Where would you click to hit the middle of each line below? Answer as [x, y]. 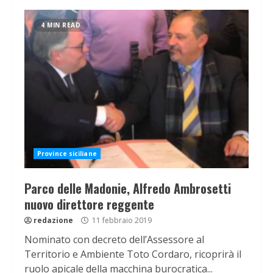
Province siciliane [67, 154]
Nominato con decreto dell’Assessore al [114, 240]
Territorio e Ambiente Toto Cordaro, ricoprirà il [133, 254]
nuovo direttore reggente [89, 204]
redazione [53, 221]
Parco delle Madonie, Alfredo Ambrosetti [128, 189]
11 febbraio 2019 [121, 221]
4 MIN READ [61, 25]
